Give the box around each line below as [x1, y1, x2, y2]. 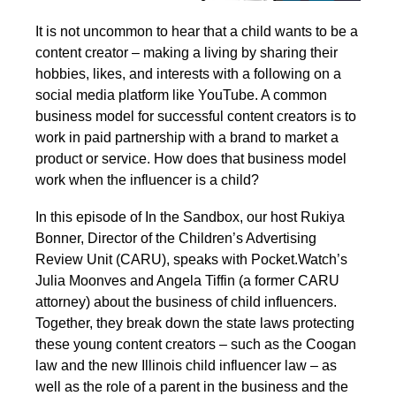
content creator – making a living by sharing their [35, 45, 338, 61]
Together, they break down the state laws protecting [35, 316, 354, 331]
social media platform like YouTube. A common [35, 88, 327, 103]
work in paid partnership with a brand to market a [35, 130, 339, 146]
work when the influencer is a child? [35, 172, 259, 188]
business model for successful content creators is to [35, 109, 356, 125]
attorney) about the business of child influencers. [35, 294, 337, 310]
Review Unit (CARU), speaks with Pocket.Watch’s [35, 252, 347, 268]
